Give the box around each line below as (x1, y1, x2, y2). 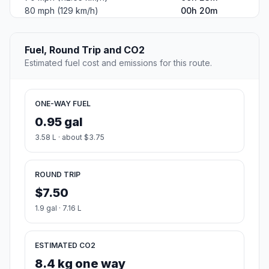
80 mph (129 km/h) (25, 5, 98, 16)
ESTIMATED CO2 (35, 240, 95, 250)
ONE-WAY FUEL (35, 98, 91, 108)
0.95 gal (35, 114, 83, 129)
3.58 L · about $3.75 (35, 132, 104, 142)
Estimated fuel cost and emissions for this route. (25, 57, 212, 68)
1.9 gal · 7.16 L (35, 203, 82, 213)
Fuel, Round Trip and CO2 (25, 43, 145, 56)
